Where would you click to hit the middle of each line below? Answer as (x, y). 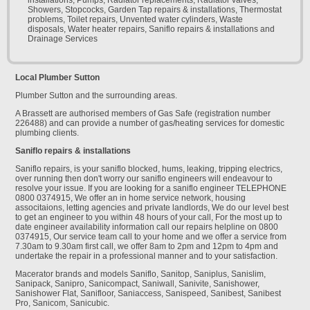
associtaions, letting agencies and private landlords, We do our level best (152, 208)
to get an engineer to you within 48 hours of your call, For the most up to (149, 218)
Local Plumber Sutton (57, 78)
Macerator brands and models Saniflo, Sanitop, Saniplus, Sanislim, (140, 274)
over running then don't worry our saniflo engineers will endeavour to (144, 179)
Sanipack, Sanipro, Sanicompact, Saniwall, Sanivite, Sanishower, (137, 284)
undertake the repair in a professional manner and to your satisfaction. (146, 256)
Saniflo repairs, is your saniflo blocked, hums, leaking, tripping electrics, (149, 169)
